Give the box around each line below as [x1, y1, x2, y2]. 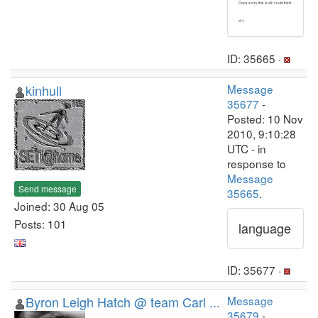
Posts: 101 [14, 215, 67, 231]
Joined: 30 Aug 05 [14, 197, 104, 214]
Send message [18, 182, 77, 194]
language [238, 219, 291, 237]
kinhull [26, 81, 62, 99]
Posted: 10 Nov [227, 111, 303, 126]
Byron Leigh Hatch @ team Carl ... [26, 292, 220, 311]
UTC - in [227, 141, 266, 156]
